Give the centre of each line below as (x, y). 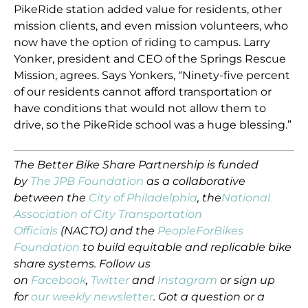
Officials (36, 231)
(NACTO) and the (107, 231)
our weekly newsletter (92, 297)
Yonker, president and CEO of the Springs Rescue (150, 59)
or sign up (246, 280)
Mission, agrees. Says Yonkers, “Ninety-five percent (152, 76)
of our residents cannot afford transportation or (143, 92)
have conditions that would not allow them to (140, 109)
